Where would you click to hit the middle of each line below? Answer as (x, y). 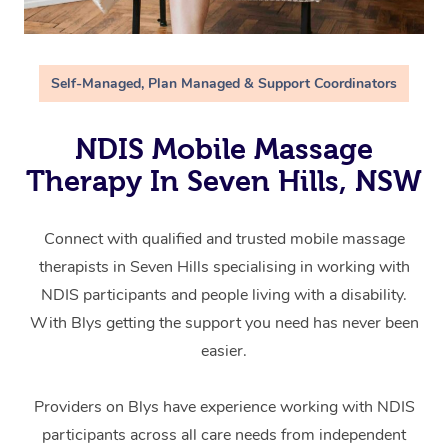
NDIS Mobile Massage (224, 149)
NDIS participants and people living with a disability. (224, 295)
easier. (224, 351)
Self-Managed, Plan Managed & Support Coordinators (224, 84)
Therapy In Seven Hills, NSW (224, 181)
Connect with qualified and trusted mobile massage (224, 239)
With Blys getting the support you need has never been (224, 323)
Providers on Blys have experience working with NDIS (224, 407)
